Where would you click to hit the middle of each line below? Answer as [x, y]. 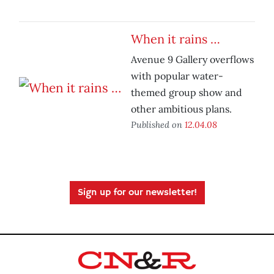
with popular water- [177, 76]
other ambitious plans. [181, 109]
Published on [158, 125]
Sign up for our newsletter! [137, 193]
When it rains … [176, 39]
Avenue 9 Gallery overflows [192, 60]
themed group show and [187, 93]
